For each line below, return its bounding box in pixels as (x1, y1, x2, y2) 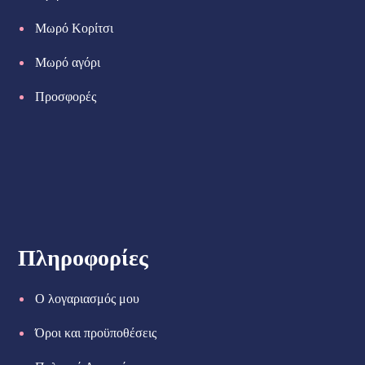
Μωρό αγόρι (35, 55, 101, 69)
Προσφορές (35, 89, 97, 103)
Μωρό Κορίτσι (35, 20, 114, 35)
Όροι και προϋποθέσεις (35, 325, 157, 340)
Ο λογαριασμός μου (35, 291, 140, 306)
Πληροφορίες (18, 244, 149, 270)
